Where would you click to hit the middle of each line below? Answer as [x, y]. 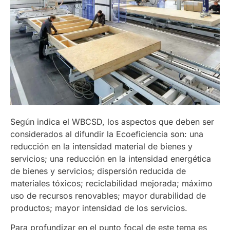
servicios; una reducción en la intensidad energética [111, 158]
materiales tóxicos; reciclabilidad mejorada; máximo [111, 183]
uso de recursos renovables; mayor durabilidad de [108, 195]
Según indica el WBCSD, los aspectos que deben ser [112, 121]
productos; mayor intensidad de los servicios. [99, 208]
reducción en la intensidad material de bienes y [101, 146]
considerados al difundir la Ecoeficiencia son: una [107, 134]
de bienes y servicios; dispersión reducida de [98, 171]
